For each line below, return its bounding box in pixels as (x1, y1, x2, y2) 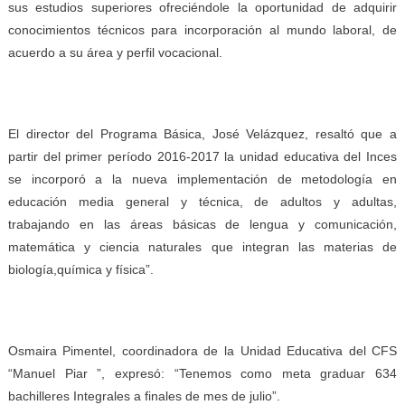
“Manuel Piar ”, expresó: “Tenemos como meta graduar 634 (7, 365, 398, 381)
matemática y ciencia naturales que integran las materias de (7, 239, 398, 254)
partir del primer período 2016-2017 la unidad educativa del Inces (7, 148, 398, 164)
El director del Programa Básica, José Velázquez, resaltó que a (7, 126, 398, 141)
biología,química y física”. (7, 261, 154, 277)
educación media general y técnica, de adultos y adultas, (7, 193, 398, 209)
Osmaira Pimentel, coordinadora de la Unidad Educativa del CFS (7, 343, 398, 358)
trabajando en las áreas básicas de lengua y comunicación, (7, 216, 398, 231)
